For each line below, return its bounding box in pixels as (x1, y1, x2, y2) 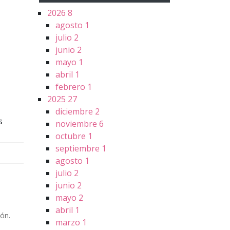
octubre (55, 130, 88, 142)
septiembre (55, 143, 102, 155)
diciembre (55, 106, 95, 118)
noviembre (55, 118, 99, 130)
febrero (55, 81, 87, 93)
